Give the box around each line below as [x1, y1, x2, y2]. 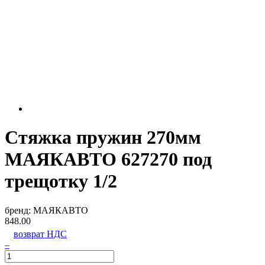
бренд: [5, 205, 33, 215]
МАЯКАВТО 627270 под [5, 148, 212, 170]
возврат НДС [14, 228, 67, 239]
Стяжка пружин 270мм [5, 127, 201, 148]
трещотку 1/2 [5, 170, 117, 192]
